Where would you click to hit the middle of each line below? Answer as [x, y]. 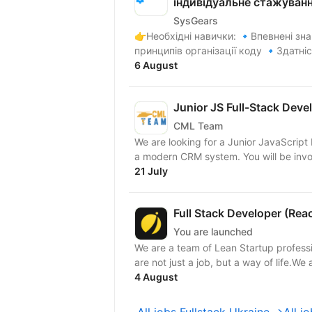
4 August [156, 277]
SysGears [196, 20]
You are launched [213, 231]
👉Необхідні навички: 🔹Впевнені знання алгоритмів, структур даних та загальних [187, 36]
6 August [156, 65]
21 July [151, 171]
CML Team [198, 125]
